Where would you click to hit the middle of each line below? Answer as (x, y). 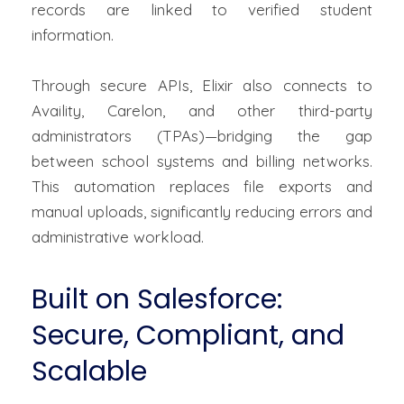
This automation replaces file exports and (202, 187)
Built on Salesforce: (157, 300)
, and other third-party (267, 111)
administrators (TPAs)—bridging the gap (202, 136)
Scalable (89, 372)
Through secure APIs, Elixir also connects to (202, 86)
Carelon (134, 111)
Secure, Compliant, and (188, 336)
